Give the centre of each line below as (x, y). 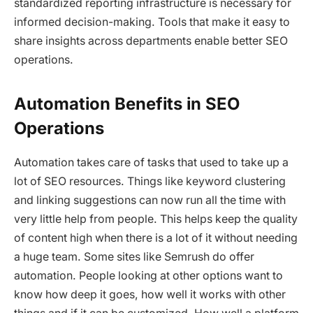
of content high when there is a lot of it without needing (156, 238)
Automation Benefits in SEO (127, 103)
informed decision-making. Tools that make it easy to (152, 22)
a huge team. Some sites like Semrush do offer (134, 256)
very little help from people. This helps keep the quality (156, 219)
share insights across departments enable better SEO (151, 41)
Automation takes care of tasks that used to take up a (151, 162)
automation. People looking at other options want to (148, 275)
